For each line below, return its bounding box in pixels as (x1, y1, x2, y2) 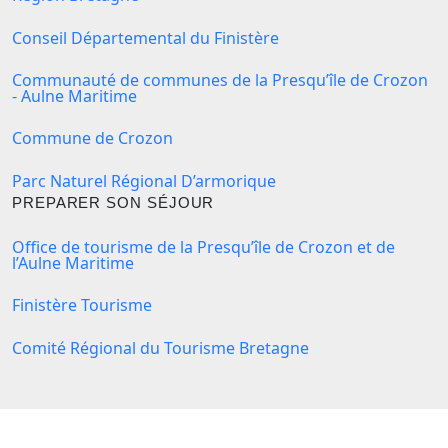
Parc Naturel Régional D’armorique (12, 169, 276, 192)
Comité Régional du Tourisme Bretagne (12, 336, 309, 359)
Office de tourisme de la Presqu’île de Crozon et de (12, 235, 395, 258)
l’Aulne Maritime (12, 251, 134, 274)
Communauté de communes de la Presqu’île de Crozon (12, 68, 428, 91)
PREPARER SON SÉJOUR (12, 193, 215, 211)
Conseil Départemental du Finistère (12, 26, 279, 49)
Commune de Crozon (12, 127, 173, 150)
